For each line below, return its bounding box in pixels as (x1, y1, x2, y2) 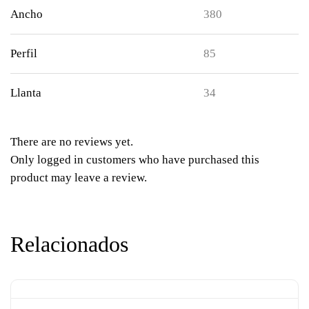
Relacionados (10, 231, 128, 257)
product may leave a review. (10, 170, 147, 184)
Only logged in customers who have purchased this (10, 152, 259, 166)
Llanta (10, 86, 41, 99)
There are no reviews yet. (10, 134, 133, 148)
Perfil (10, 46, 37, 60)
